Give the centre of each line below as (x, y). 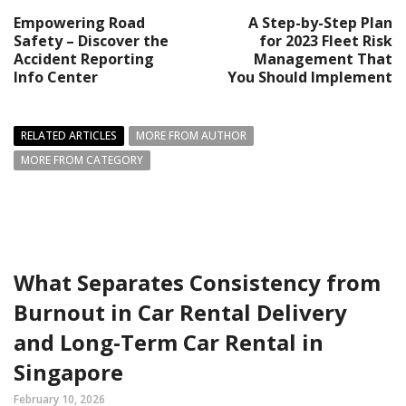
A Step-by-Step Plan (320, 22)
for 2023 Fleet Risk (326, 40)
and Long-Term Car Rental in (169, 342)
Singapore (68, 372)
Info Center (56, 77)
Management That (323, 58)
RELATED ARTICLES (69, 135)
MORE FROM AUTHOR (191, 135)
